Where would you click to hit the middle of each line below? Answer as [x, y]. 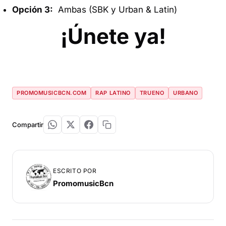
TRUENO [152, 93]
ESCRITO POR [75, 171]
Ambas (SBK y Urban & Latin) [115, 10]
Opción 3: [33, 10]
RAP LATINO [113, 93]
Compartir [28, 125]
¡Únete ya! [113, 36]
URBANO [186, 93]
